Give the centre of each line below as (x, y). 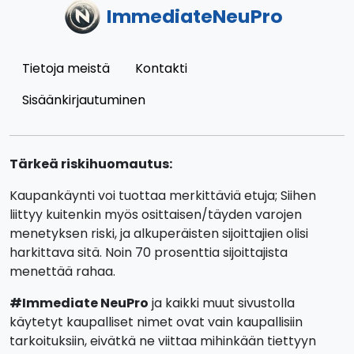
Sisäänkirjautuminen (84, 100)
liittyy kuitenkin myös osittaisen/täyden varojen (156, 215)
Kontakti (161, 68)
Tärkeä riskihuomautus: (91, 164)
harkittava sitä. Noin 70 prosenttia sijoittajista (149, 252)
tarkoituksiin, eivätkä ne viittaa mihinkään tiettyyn (163, 341)
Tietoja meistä (66, 68)
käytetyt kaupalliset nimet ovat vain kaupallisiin (156, 322)
